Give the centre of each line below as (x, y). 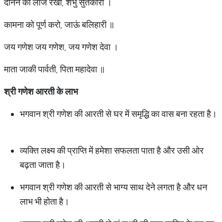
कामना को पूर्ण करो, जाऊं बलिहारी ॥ (59, 25)
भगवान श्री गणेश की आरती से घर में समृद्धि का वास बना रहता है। (118, 114)
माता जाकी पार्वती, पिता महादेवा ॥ (55, 69)
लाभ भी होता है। (46, 201)
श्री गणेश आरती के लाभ (41, 91)
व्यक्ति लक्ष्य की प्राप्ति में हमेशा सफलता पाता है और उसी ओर (112, 150)
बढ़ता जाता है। (43, 165)
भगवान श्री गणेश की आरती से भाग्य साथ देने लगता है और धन (113, 187)
